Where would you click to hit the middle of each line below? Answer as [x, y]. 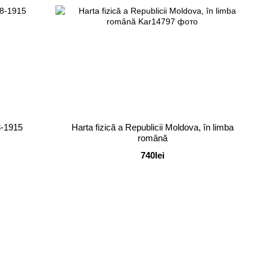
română [152, 138]
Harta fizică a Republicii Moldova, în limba [152, 127]
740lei [152, 155]
